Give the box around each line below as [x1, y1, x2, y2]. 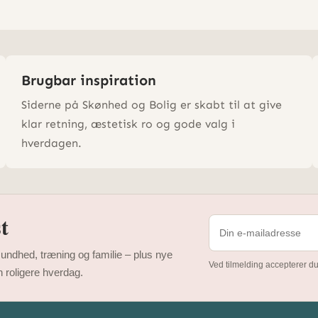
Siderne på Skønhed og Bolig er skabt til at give [21, 97, 282, 111]
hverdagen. [21, 136, 82, 150]
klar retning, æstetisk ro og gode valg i [21, 116, 235, 131]
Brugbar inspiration [21, 71, 156, 89]
